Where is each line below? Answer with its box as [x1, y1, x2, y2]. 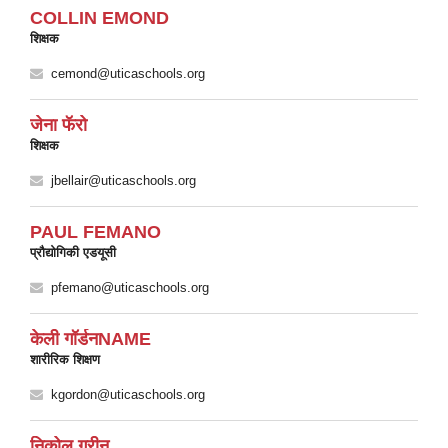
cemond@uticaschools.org [51, 66, 205, 81]
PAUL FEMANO [30, 222, 161, 242]
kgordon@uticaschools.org [51, 387, 205, 402]
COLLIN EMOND [30, 8, 169, 28]
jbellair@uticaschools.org [51, 173, 196, 188]
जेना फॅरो [30, 115, 87, 135]
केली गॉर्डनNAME [30, 329, 151, 349]
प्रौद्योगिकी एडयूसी [30, 245, 116, 260]
